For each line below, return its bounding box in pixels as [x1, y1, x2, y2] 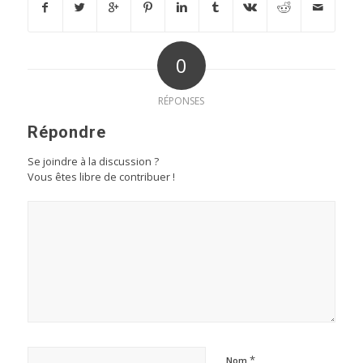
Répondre [27, 122, 106, 143]
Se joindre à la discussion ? [27, 154, 159, 169]
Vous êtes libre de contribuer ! [27, 169, 175, 185]
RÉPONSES [158, 94, 205, 109]
